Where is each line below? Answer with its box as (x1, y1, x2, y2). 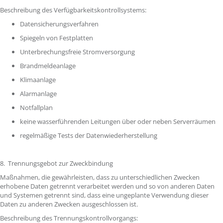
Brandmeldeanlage (20, 61, 77, 70)
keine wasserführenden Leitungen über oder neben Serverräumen (20, 117, 217, 126)
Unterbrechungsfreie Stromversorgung (20, 47, 136, 56)
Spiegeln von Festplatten (20, 33, 95, 42)
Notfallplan (20, 103, 54, 112)
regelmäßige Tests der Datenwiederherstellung (20, 131, 159, 140)
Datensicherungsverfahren (20, 19, 100, 28)
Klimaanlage (20, 75, 57, 84)
